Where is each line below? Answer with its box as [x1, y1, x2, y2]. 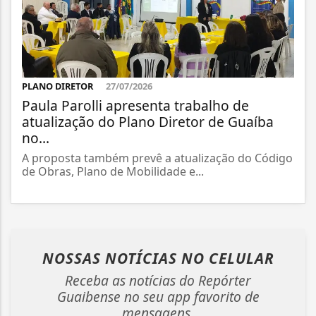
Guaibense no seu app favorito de [56, 286, 260, 306]
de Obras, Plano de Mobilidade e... [22, 163, 204, 179]
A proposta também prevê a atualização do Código [22, 150, 293, 166]
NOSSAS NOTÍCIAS [42, 248, 181, 268]
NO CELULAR [181, 248, 274, 268]
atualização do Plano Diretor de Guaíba [22, 111, 274, 131]
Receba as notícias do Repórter [65, 270, 251, 290]
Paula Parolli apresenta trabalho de [22, 95, 249, 115]
